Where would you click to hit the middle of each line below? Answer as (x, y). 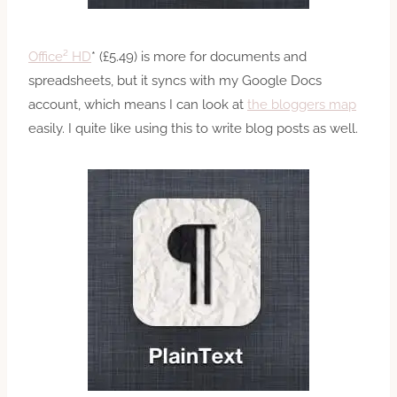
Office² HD (60, 56)
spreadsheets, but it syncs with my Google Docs (175, 80)
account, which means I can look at (138, 104)
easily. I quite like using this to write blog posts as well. (193, 128)
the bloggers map (302, 104)
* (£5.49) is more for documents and (199, 56)
